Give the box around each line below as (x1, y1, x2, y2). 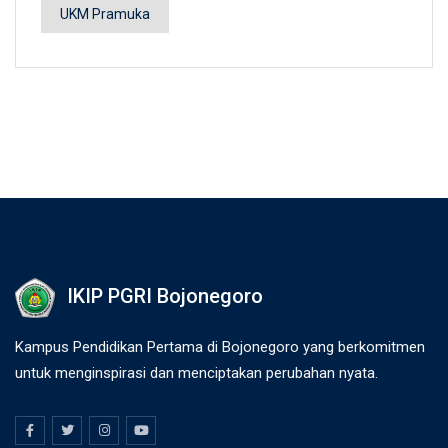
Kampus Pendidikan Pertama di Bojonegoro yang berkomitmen (15, 338, 425, 356)
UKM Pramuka (60, 6, 150, 22)
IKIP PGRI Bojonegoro (67, 284, 263, 309)
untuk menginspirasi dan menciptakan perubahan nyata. (15, 364, 378, 382)
